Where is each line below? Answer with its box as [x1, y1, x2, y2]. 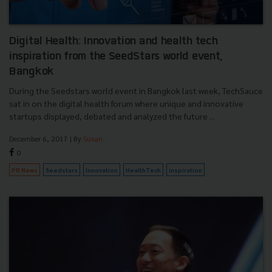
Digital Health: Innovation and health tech [9, 36, 218, 48]
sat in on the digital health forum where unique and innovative [9, 98, 243, 109]
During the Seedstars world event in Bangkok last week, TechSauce [9, 85, 263, 97]
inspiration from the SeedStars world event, [9, 51, 223, 63]
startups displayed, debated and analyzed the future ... [9, 110, 215, 122]
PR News [12, 166, 38, 174]
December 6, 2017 [9, 134, 68, 144]
